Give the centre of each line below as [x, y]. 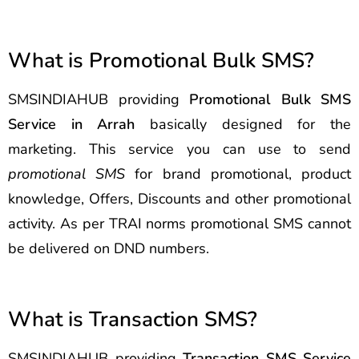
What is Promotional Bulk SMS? [161, 61]
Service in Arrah [72, 124]
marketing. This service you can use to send [179, 149]
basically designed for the [243, 124]
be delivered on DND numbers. [109, 248]
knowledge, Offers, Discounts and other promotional [179, 199]
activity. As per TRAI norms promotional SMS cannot [179, 224]
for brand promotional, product [238, 174]
